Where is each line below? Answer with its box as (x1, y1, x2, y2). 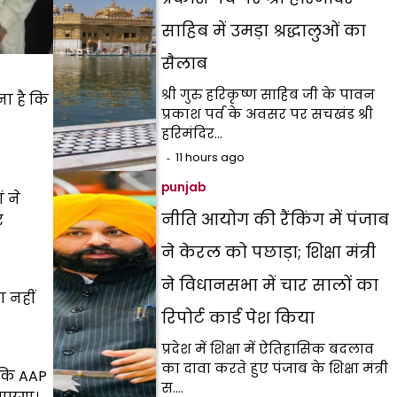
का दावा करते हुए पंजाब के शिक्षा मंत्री (161, 359, 389, 378)
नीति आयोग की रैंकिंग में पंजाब (161, 208, 390, 230)
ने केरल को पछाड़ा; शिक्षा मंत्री (161, 241, 377, 263)
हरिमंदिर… (161, 124, 223, 143)
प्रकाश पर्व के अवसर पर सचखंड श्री (161, 105, 374, 123)
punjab (161, 179, 206, 196)
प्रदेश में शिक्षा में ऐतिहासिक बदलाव (161, 339, 375, 358)
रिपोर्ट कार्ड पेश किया (161, 307, 315, 329)
